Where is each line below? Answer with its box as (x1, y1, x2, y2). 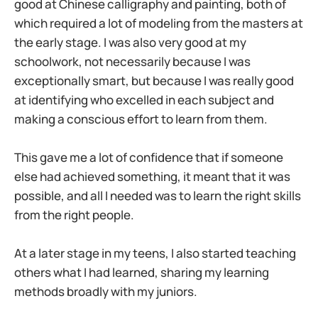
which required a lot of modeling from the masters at (14, 14, 303, 31)
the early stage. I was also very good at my (14, 33, 246, 50)
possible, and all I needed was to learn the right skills (14, 187, 301, 204)
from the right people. (14, 207, 134, 224)
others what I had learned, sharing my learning (14, 264, 269, 281)
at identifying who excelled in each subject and (14, 91, 274, 108)
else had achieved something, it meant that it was (14, 168, 290, 185)
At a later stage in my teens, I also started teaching (14, 245, 296, 262)
